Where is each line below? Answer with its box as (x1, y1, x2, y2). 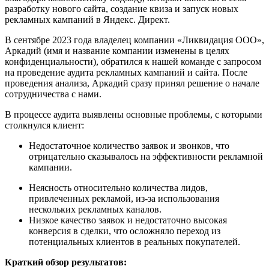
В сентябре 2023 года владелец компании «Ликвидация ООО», (5, 34, 264, 45)
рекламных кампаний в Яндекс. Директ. (5, 14, 170, 25)
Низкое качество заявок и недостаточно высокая (29, 214, 227, 225)
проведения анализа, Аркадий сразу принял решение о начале (5, 77, 259, 88)
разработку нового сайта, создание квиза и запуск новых (5, 3, 238, 14)
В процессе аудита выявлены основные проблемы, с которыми (5, 109, 262, 119)
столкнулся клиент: (5, 119, 84, 130)
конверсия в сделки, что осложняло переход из (29, 225, 220, 236)
